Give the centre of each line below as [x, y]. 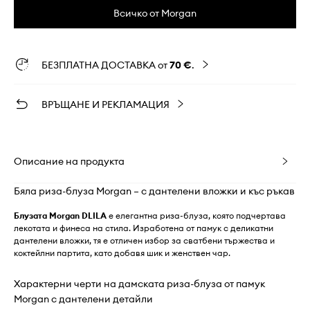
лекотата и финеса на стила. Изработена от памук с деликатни [144, 228]
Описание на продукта [69, 161]
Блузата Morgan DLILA [60, 215]
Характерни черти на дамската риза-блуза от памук [139, 283]
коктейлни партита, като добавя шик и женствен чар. [122, 253]
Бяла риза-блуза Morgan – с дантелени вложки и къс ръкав [154, 191]
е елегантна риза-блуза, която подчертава [196, 215]
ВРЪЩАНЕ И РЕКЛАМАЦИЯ [106, 104]
